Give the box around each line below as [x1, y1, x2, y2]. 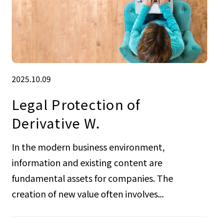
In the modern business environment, [11, 140, 165, 153]
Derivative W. [11, 113, 101, 133]
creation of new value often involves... [11, 187, 164, 200]
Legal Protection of [11, 94, 141, 114]
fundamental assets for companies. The [11, 171, 173, 184]
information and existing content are [11, 155, 162, 169]
